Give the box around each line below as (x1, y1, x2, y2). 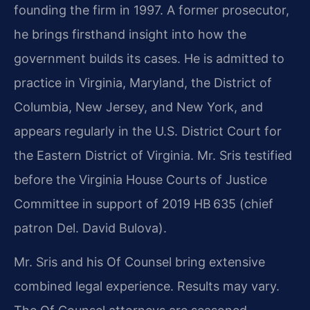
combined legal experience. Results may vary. (14, 279, 280, 294)
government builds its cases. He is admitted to (14, 51, 284, 66)
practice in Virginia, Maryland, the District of (14, 75, 272, 90)
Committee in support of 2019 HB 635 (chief (14, 196, 273, 211)
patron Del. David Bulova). (14, 220, 167, 235)
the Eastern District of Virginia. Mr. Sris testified (14, 147, 292, 163)
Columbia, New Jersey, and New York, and (14, 99, 263, 114)
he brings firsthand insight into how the (14, 26, 246, 42)
